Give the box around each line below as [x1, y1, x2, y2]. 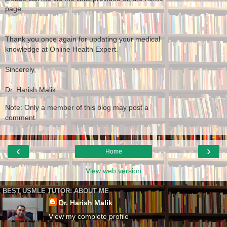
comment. [5, 113, 37, 122]
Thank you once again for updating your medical [5, 35, 160, 44]
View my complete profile [48, 212, 129, 221]
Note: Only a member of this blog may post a [5, 103, 148, 111]
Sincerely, [5, 65, 36, 74]
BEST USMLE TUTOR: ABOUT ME [3, 186, 109, 195]
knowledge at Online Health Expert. [5, 45, 118, 54]
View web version [86, 167, 141, 175]
